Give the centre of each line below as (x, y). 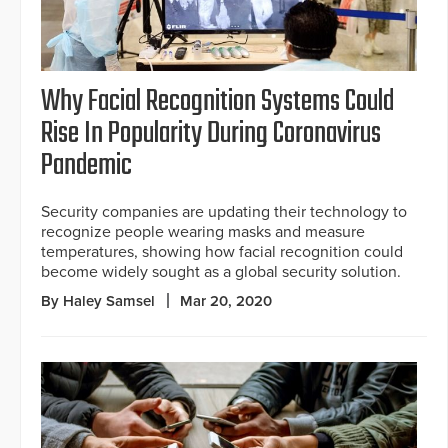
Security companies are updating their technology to (224, 212)
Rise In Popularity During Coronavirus (211, 134)
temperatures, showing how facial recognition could (222, 252)
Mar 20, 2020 (226, 301)
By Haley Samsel (98, 301)
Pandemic (86, 166)
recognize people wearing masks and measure (203, 232)
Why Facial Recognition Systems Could (217, 102)
